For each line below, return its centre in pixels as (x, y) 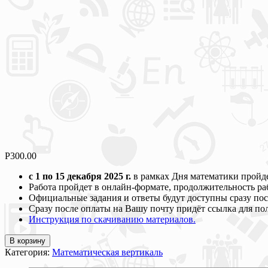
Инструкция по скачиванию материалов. (112, 219)
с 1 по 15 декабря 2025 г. (80, 176)
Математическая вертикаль (107, 252)
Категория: (28, 252)
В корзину (28, 240)
